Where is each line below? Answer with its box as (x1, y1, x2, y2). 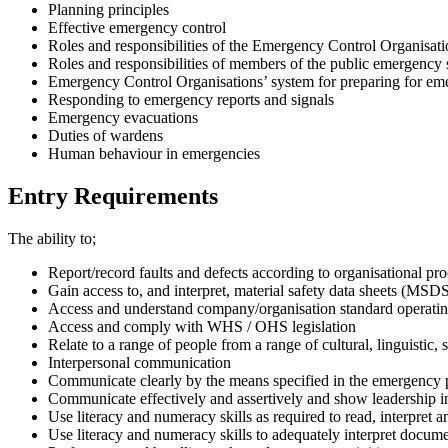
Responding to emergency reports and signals (48, 91, 334, 109)
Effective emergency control (48, 19, 226, 37)
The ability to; (8, 230, 96, 248)
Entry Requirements (8, 183, 218, 210)
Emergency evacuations (48, 109, 198, 127)
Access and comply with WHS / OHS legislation (48, 318, 356, 336)
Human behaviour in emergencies (48, 145, 260, 163)
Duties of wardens (48, 127, 163, 145)
